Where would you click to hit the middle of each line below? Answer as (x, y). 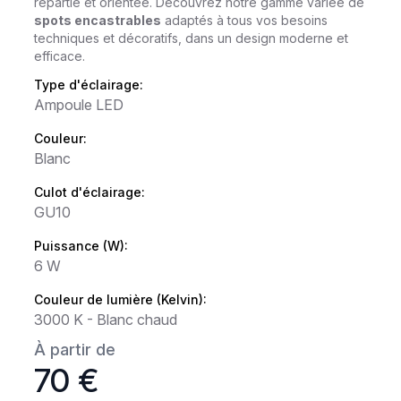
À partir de (75, 350)
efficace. (60, 56)
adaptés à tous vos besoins (245, 21)
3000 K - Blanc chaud (106, 320)
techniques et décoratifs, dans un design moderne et (192, 38)
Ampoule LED (79, 105)
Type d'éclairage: (89, 85)
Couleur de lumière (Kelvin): (121, 300)
